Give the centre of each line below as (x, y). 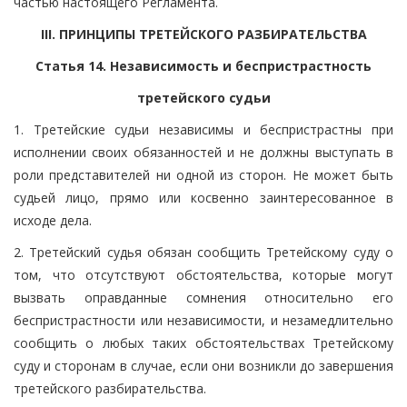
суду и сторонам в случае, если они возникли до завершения (203, 365)
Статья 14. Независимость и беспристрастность (203, 65)
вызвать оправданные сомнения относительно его (203, 297)
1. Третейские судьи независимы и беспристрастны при (203, 129)
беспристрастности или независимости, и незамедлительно (203, 320)
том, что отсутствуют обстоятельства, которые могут (203, 274)
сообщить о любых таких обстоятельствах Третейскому (203, 342)
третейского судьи (203, 97)
